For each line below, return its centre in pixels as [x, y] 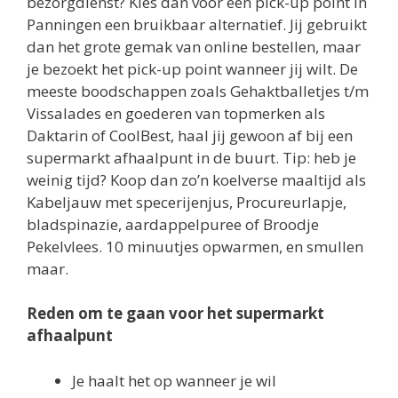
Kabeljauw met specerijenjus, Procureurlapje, [187, 202]
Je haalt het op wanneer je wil [174, 380]
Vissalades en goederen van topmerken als [176, 113]
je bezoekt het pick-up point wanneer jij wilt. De [192, 68]
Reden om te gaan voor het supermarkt [175, 314]
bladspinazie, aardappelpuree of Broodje [173, 224]
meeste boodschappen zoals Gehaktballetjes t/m [198, 91]
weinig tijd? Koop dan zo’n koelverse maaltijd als [196, 179]
